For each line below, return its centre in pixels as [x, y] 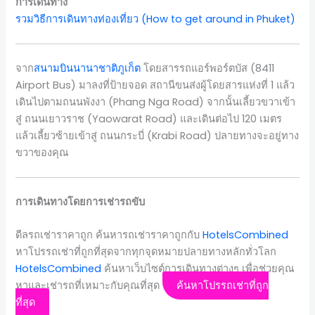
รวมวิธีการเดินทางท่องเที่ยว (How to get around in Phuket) [156, 19]
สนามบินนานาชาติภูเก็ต [88, 68]
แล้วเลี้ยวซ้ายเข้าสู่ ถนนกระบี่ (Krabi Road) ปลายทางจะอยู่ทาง [157, 135]
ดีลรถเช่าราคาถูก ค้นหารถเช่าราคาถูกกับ [109, 235]
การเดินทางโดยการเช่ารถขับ [81, 202]
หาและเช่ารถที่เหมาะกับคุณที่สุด [89, 286]
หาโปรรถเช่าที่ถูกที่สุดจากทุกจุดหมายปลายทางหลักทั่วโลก [146, 252]
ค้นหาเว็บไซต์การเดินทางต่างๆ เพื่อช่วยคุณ [198, 269]
